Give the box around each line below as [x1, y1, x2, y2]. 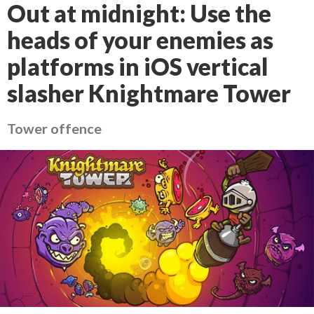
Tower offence [7, 120, 102, 137]
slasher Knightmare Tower [7, 79, 291, 107]
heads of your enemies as [7, 26, 273, 54]
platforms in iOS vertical [7, 53, 268, 81]
